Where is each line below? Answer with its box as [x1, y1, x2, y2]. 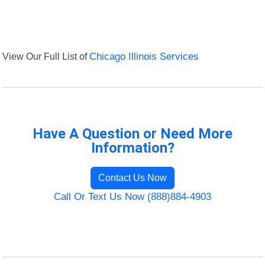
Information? [91, 140, 174, 157]
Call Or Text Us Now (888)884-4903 [54, 191, 211, 203]
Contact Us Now [98, 173, 167, 183]
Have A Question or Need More [33, 125, 232, 143]
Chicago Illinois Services [89, 51, 199, 63]
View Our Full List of [2, 51, 90, 62]
